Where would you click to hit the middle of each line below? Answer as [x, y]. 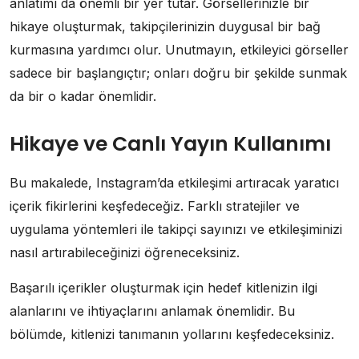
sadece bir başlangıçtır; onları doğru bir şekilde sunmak [178, 73]
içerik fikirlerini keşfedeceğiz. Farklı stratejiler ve [155, 206]
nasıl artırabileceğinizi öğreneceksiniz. [125, 253]
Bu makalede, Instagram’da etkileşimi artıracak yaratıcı [174, 183]
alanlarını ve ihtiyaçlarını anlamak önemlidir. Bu [152, 311]
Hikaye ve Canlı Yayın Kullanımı [170, 144]
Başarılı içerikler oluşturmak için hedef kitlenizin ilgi [163, 288]
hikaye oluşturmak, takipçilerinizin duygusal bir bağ [165, 27]
